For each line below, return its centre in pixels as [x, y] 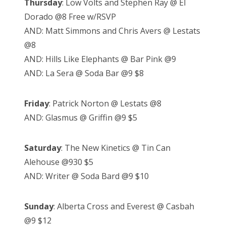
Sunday [39, 207]
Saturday [43, 148]
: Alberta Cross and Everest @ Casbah [124, 207]
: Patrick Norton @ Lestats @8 [105, 104]
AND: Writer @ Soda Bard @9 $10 [87, 176]
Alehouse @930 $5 [59, 162]
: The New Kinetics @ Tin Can [116, 148]
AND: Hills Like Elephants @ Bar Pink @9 [100, 59]
